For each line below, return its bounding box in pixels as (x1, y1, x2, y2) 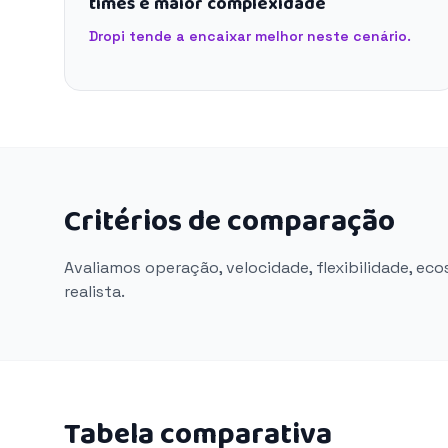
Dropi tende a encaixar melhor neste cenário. (89, 27, 411, 45)
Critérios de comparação (64, 198, 395, 246)
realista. (64, 281, 125, 302)
